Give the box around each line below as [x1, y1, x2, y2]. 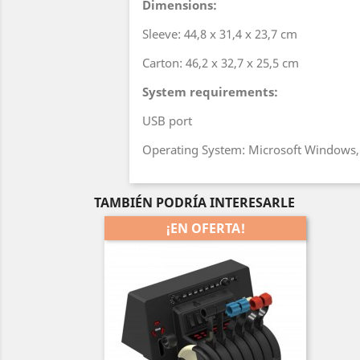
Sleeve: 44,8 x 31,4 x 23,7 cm [142, 26, 297, 43]
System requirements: [142, 84, 278, 100]
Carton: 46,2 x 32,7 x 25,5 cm [142, 55, 299, 72]
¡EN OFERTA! [166, 219, 245, 238]
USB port [142, 112, 192, 129]
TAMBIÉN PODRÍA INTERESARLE [94, 194, 295, 212]
